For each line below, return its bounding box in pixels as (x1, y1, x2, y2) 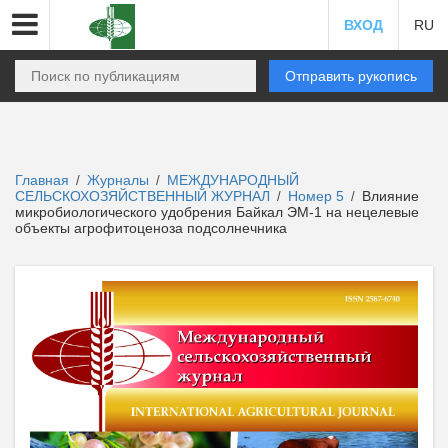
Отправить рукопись (285, 68, 417, 84)
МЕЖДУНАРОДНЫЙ (167, 172, 299, 188)
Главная (15, 172, 69, 188)
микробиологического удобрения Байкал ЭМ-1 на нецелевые (15, 204, 419, 220)
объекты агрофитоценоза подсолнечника (15, 220, 287, 236)
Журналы (87, 172, 149, 188)
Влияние (358, 188, 419, 204)
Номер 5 (288, 188, 348, 204)
